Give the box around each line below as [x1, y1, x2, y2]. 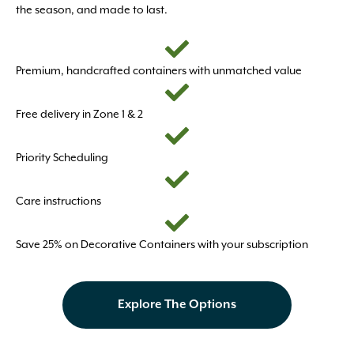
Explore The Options [118, 298, 236, 312]
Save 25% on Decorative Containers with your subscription [16, 238, 308, 251]
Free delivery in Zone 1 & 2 [16, 107, 143, 121]
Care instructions [16, 194, 101, 208]
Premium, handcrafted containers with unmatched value [16, 64, 302, 77]
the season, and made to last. [16, 3, 168, 17]
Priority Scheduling [16, 151, 108, 164]
